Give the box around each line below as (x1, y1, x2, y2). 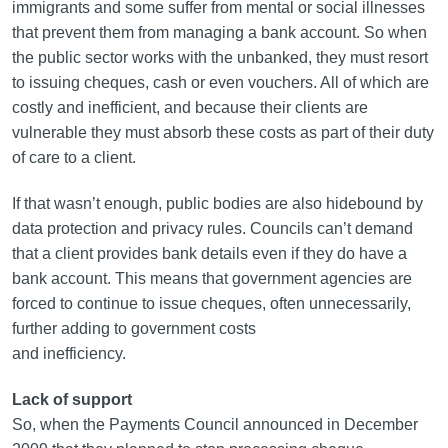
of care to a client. (11, 149, 136, 166)
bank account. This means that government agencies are (11, 270, 412, 287)
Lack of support (11, 391, 132, 408)
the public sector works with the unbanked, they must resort (11, 49, 428, 66)
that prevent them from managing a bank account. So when (11, 24, 427, 41)
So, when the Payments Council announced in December (11, 416, 418, 433)
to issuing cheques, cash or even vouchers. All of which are (11, 74, 429, 91)
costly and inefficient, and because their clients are (11, 99, 368, 116)
